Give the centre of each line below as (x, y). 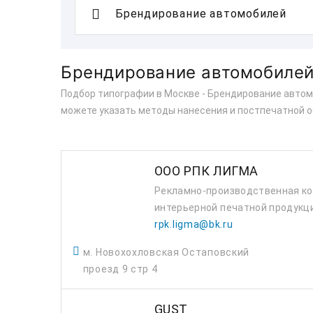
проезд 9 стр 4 (120, 269)
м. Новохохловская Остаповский (166, 252)
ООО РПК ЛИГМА (206, 171)
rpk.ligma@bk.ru (194, 224)
